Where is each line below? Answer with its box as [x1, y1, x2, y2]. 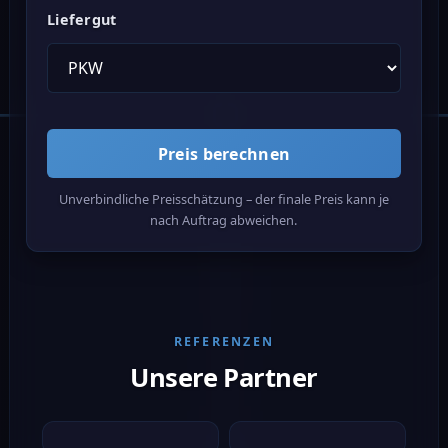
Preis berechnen [157, 142, 291, 165]
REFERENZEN [173, 332, 275, 350]
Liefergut [46, 9, 117, 29]
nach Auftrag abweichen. [150, 210, 298, 229]
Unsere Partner [130, 359, 318, 395]
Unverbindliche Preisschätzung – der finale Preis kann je [58, 189, 389, 208]
